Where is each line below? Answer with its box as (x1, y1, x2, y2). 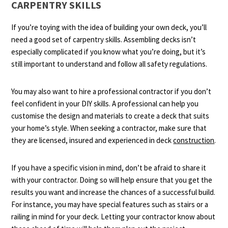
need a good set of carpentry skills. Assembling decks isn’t (11, 35, 196, 44)
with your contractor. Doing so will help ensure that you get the (11, 175, 213, 185)
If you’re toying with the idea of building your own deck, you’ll (11, 22, 207, 32)
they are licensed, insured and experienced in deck (11, 135, 174, 145)
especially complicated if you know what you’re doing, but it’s (11, 47, 206, 56)
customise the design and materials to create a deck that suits (11, 111, 210, 121)
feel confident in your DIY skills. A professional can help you (11, 99, 199, 108)
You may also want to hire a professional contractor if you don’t (11, 87, 212, 96)
